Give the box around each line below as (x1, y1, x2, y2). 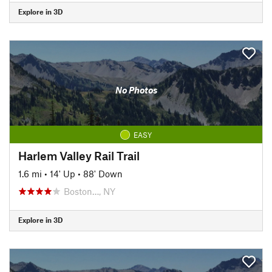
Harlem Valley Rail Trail (18, 148, 140, 163)
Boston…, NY (64, 185, 115, 197)
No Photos (115, 84, 157, 95)
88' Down (83, 168, 123, 179)
